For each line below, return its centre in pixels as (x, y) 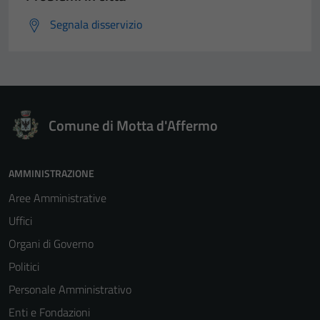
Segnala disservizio (96, 24)
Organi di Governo (51, 244)
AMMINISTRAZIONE (51, 173)
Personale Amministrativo (70, 289)
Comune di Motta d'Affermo (133, 125)
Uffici (20, 221)
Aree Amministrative (57, 198)
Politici (24, 266)
